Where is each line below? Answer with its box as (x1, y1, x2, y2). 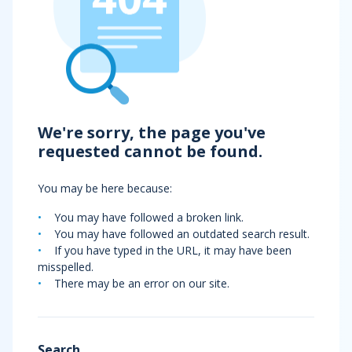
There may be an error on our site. (54, 276, 229, 291)
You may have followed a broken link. (54, 210, 244, 225)
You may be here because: (38, 181, 172, 196)
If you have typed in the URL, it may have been (54, 243, 291, 258)
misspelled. (38, 259, 93, 274)
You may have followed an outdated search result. (54, 226, 310, 241)
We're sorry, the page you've (38, 122, 266, 143)
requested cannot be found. (38, 141, 262, 162)
